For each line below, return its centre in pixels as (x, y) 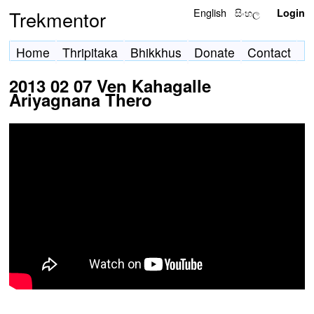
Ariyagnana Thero (81, 100)
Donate (214, 52)
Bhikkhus (156, 52)
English (210, 12)
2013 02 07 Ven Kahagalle (110, 86)
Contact (269, 52)
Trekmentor (57, 19)
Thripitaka (90, 52)
